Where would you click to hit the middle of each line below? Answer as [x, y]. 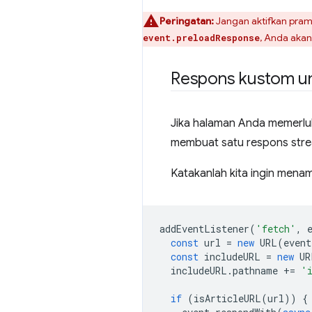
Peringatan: [188, 21]
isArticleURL [227, 298]
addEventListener [204, 229]
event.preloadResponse [201, 38]
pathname [255, 271]
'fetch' [276, 229]
